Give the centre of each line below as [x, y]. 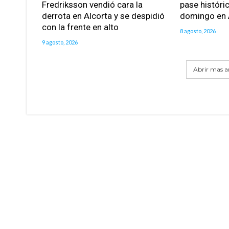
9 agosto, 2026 [60, 42]
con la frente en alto [80, 27]
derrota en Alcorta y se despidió [103, 16]
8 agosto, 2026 [198, 31]
